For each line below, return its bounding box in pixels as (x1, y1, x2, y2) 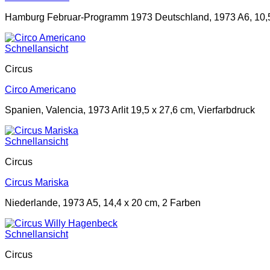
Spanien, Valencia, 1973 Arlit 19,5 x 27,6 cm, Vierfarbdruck (5, 104, 255, 115)
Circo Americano (5, 84, 76, 95)
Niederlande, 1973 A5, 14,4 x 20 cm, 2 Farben (5, 197, 201, 208)
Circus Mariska (5, 177, 69, 187)
